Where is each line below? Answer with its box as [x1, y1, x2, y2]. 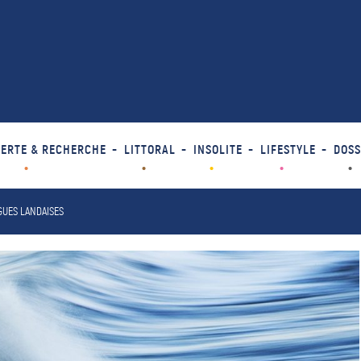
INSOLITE [193, 141, 243, 158]
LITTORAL [123, 141, 176, 158]
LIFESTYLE [259, 141, 316, 158]
